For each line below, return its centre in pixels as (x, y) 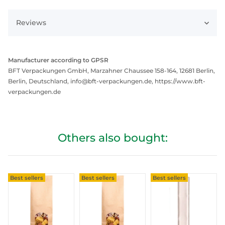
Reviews (31, 23)
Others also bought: (113, 138)
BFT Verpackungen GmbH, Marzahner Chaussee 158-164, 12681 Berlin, (111, 71)
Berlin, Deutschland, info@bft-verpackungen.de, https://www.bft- (107, 81)
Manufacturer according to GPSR (58, 60)
